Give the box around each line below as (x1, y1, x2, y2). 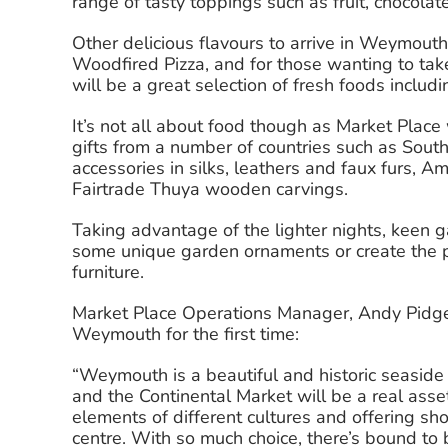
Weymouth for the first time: (72, 322, 299, 347)
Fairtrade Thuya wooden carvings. (72, 177, 348, 202)
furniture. (72, 260, 144, 285)
